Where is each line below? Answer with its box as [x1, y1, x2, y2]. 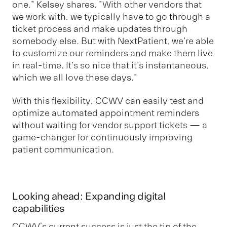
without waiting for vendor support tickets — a [12, 120, 207, 131]
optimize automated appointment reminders [12, 107, 199, 119]
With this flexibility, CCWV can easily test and [12, 95, 204, 107]
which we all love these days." [12, 71, 137, 83]
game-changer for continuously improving [12, 132, 193, 143]
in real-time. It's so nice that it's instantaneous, [12, 59, 209, 71]
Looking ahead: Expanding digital [12, 190, 166, 203]
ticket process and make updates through [12, 23, 187, 34]
